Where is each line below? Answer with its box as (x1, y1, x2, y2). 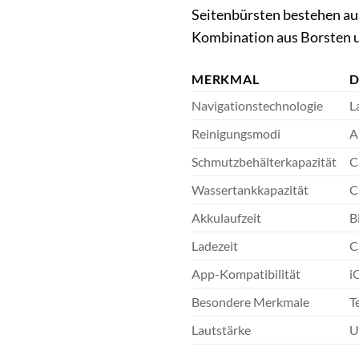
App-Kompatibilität (192, 266, 301, 282)
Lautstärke (192, 322, 251, 338)
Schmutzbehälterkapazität (192, 154, 337, 170)
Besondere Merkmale (192, 294, 309, 310)
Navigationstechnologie (192, 98, 323, 114)
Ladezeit (192, 238, 238, 254)
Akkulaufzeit (192, 210, 261, 226)
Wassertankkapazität (192, 182, 309, 198)
